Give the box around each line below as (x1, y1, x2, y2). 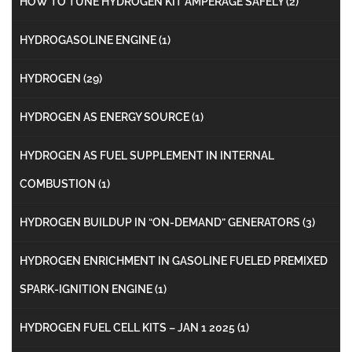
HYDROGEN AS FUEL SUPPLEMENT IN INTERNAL (20, 148, 274, 162)
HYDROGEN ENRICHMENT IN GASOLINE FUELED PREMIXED (20, 254, 328, 267)
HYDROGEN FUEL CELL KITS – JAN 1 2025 (20, 321, 237, 334)
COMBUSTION (20, 177, 98, 190)
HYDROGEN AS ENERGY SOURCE (20, 110, 192, 123)
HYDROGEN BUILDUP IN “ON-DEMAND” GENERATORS (20, 215, 302, 229)
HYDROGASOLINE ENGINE (20, 33, 159, 46)
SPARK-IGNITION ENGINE (20, 282, 155, 295)
